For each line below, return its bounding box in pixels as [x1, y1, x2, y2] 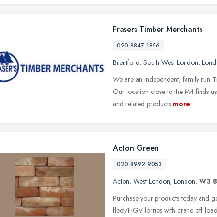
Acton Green [113, 142, 159, 154]
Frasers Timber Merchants [113, 23, 202, 35]
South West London [143, 57, 198, 67]
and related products [113, 98, 171, 108]
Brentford [113, 57, 139, 67]
